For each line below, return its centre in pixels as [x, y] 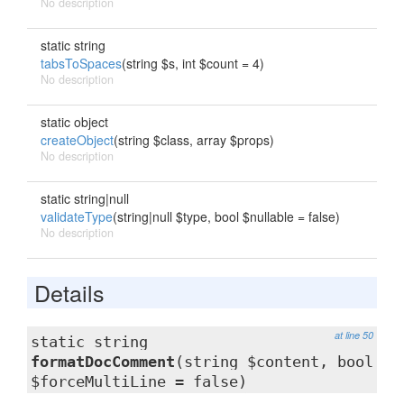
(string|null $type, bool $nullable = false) [226, 216]
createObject [77, 140]
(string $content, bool [274, 362]
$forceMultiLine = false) [139, 381]
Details [69, 292]
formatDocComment [103, 362]
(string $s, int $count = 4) [193, 63]
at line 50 [354, 335]
